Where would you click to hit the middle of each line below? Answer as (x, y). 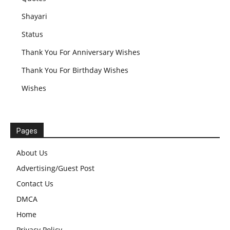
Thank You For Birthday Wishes (75, 70)
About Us (32, 153)
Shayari (34, 16)
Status (32, 34)
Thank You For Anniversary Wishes (81, 52)
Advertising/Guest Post (55, 168)
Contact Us (35, 184)
